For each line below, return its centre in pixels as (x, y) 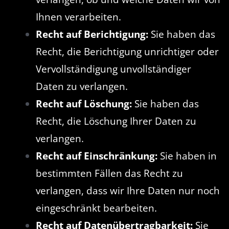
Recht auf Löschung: (84, 104)
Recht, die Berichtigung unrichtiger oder (127, 51)
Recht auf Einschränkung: (96, 156)
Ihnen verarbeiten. (78, 17)
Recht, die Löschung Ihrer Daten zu (116, 121)
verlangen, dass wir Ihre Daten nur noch (128, 190)
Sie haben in (187, 156)
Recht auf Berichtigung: (92, 34)
